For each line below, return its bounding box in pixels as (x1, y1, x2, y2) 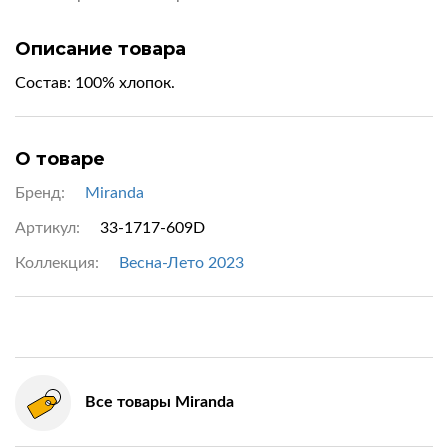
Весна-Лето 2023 (119, 255, 244, 271)
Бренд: (15, 185, 65, 201)
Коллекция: (15, 255, 99, 271)
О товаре (15, 148, 105, 170)
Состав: (15, 75, 75, 91)
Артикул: (15, 220, 80, 236)
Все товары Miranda (85, 394, 234, 410)
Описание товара (15, 38, 186, 60)
